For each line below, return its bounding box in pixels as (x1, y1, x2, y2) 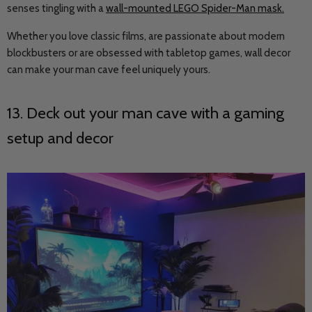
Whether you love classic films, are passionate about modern (7, 30, 285, 42)
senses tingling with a (7, 2, 106, 15)
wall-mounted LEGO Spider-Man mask (106, 2, 282, 15)
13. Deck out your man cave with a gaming (7, 103, 284, 123)
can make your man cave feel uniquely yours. (7, 63, 210, 76)
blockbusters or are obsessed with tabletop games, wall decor (7, 47, 290, 59)
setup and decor (7, 128, 114, 148)
